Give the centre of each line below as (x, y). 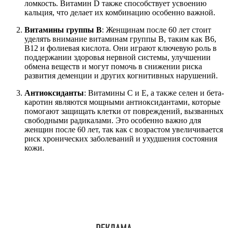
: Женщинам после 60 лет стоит (156, 30)
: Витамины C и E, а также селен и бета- (154, 93)
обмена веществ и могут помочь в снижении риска (113, 67)
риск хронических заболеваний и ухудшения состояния (121, 139)
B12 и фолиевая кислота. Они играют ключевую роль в (121, 48)
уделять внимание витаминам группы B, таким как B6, (120, 39)
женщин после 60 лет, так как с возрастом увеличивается (124, 130)
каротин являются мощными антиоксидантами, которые (122, 102)
